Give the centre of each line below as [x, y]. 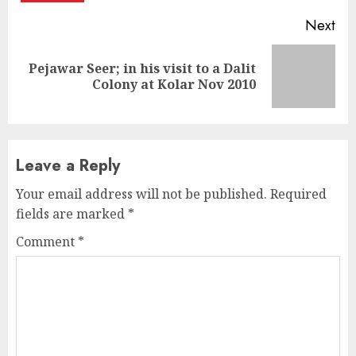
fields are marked [72, 214]
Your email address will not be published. [141, 194]
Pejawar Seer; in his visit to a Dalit [142, 69]
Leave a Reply [68, 166]
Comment [47, 242]
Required [298, 194]
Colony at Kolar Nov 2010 [174, 85]
